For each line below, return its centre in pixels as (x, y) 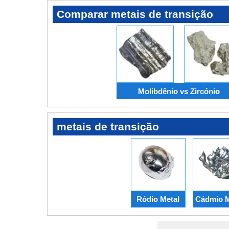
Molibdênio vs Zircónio (179, 91)
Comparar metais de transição (135, 14)
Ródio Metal (158, 199)
